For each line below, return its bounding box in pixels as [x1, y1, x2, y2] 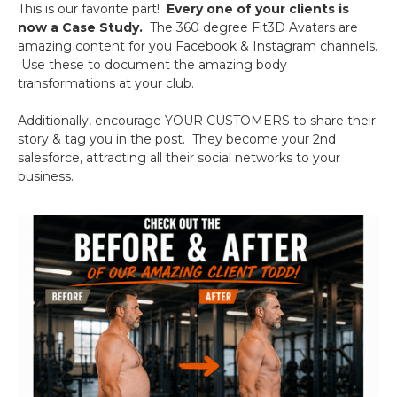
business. [18, 168, 74, 184]
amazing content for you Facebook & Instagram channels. [18, 38, 378, 54]
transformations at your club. [18, 75, 194, 91]
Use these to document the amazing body [18, 57, 287, 73]
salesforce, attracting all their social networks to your [18, 150, 340, 166]
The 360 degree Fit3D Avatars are [143, 19, 358, 35]
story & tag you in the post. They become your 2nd [18, 131, 336, 147]
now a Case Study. [18, 19, 143, 35]
